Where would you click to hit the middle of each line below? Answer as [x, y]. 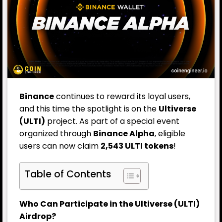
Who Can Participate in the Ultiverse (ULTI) [110, 204]
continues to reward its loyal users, [123, 96]
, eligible [170, 133]
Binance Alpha [124, 133]
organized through [56, 133]
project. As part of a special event [112, 121]
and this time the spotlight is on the [89, 109]
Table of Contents [68, 174]
